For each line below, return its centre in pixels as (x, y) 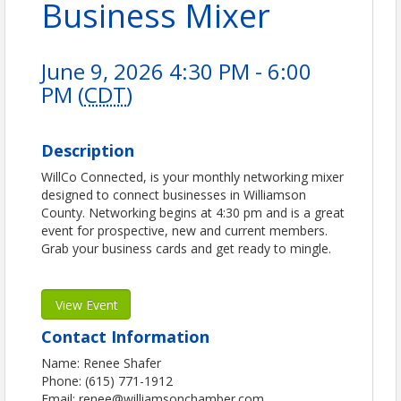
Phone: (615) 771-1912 (107, 381)
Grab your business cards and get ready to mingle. (186, 249)
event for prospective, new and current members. (184, 231)
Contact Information (125, 337)
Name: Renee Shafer (101, 363)
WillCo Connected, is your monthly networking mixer (192, 177)
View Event (87, 305)
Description (88, 151)
